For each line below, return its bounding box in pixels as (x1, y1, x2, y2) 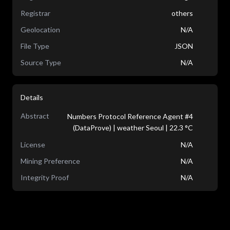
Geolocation (21, 25, 60, 34)
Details (21, 93, 43, 102)
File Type (21, 42, 49, 50)
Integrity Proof (21, 173, 69, 182)
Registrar (21, 9, 50, 17)
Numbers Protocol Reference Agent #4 (67, 112, 193, 121)
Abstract (21, 111, 49, 120)
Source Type (21, 58, 61, 67)
